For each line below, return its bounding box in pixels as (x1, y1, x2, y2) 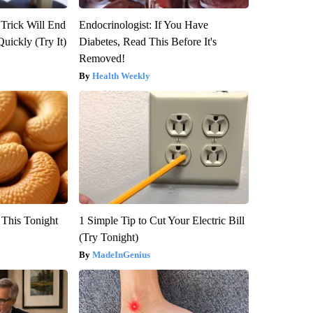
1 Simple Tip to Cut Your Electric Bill (78, 214, 245, 227)
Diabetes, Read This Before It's (78, 36, 217, 48)
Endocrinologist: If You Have (78, 19, 208, 31)
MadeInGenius (92, 249, 150, 261)
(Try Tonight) (78, 231, 138, 244)
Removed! (78, 52, 125, 65)
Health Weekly (92, 71, 150, 82)
